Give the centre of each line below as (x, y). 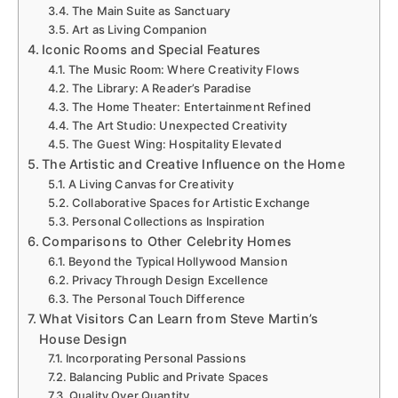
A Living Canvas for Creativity (151, 183)
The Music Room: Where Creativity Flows (183, 69)
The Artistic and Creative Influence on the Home (193, 163)
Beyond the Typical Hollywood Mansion (178, 261)
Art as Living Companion (139, 29)
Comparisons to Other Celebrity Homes (167, 241)
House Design (84, 338)
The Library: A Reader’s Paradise (162, 88)
